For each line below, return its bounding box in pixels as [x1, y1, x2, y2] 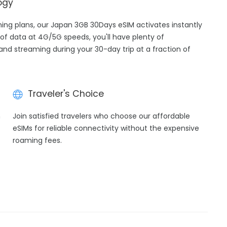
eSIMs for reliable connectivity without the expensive [12, 123, 199, 133]
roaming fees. [12, 135, 62, 145]
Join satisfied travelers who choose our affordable [12, 111, 190, 121]
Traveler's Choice [27, 88, 104, 100]
